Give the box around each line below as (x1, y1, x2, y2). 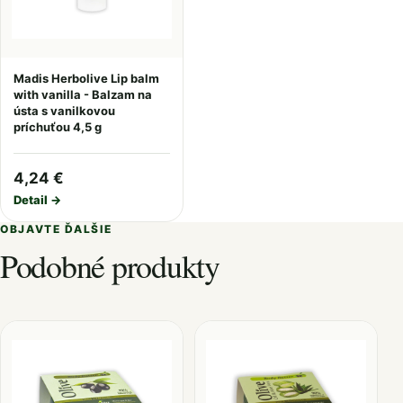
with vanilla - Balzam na (13, 87, 152, 102)
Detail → (13, 193, 61, 207)
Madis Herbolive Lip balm (13, 71, 159, 85)
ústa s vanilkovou (13, 103, 115, 118)
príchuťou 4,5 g (13, 120, 102, 134)
